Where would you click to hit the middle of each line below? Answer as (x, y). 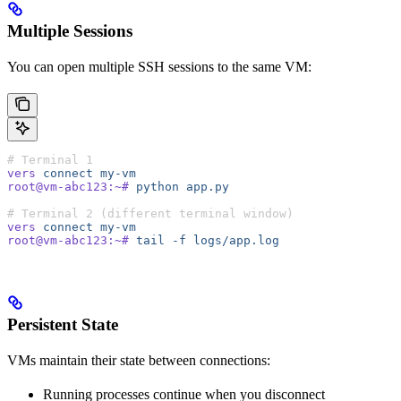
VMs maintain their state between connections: (139, 361)
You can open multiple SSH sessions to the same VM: (159, 66)
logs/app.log (233, 240)
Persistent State (63, 325)
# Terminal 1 (50, 159)
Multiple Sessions (70, 30)
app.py (204, 186)
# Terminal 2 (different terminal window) (150, 213)
